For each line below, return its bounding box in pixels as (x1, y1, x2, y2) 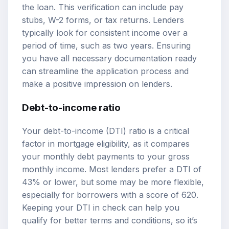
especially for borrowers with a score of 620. (22, 189, 198, 200)
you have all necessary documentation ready (22, 53, 197, 64)
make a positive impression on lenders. (22, 79, 172, 89)
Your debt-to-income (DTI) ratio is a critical (22, 125, 189, 136)
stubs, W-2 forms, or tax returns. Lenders (22, 15, 184, 26)
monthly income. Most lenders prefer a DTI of (22, 164, 201, 174)
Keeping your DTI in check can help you (22, 202, 179, 213)
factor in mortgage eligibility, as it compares (22, 138, 190, 149)
